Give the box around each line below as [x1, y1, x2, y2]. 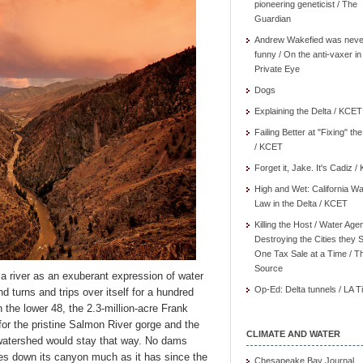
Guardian [254, 14, 291, 23]
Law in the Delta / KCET [254, 199, 348, 208]
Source [254, 263, 283, 273]
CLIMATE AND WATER [246, 329, 340, 339]
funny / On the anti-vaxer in [254, 49, 361, 59]
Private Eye [254, 64, 300, 74]
